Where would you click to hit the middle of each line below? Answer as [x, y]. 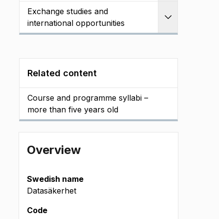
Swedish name [55, 179]
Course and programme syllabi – [88, 98]
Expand [182, 23]
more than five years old [73, 109]
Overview [54, 150]
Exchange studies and [68, 11]
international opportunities [76, 23]
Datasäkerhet [52, 191]
